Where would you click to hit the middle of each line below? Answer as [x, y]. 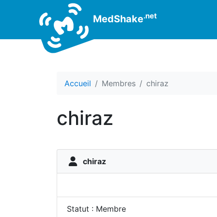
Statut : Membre [96, 209]
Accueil [78, 83]
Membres [119, 83]
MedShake [117, 19]
